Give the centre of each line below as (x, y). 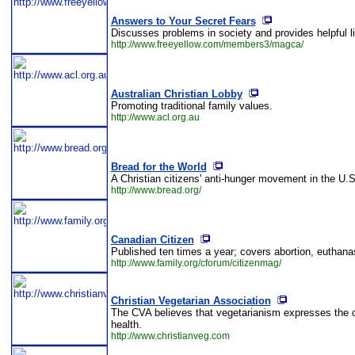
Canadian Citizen (152, 240)
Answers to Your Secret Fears (183, 21)
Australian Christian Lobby (176, 94)
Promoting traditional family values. (191, 106)
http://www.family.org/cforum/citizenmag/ (196, 263)
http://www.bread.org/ (156, 190)
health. (126, 324)
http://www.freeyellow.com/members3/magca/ (207, 44)
